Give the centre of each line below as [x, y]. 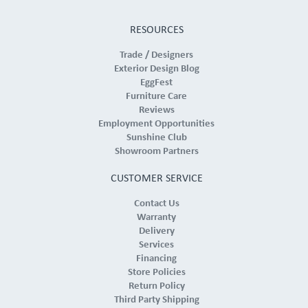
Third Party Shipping [156, 300]
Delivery [156, 232]
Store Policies [156, 273]
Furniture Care [157, 97]
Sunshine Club [156, 138]
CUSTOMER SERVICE [156, 179]
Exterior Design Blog [156, 69]
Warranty [157, 218]
